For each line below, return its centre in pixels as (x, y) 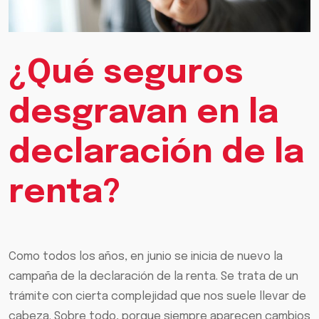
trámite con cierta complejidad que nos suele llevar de (157, 297)
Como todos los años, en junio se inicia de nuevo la (146, 257)
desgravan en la (143, 114)
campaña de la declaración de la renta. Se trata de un (153, 277)
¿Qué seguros (126, 74)
